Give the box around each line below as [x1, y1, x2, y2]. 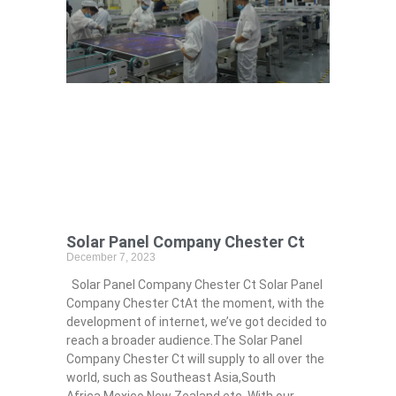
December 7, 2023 [65, 250, 156, 263]
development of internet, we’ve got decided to [65, 314, 327, 329]
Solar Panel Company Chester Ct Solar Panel [65, 277, 323, 292]
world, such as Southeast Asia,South [65, 369, 276, 385]
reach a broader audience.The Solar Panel [65, 332, 302, 347]
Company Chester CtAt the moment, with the [65, 295, 324, 310]
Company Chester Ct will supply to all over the [65, 351, 324, 366]
